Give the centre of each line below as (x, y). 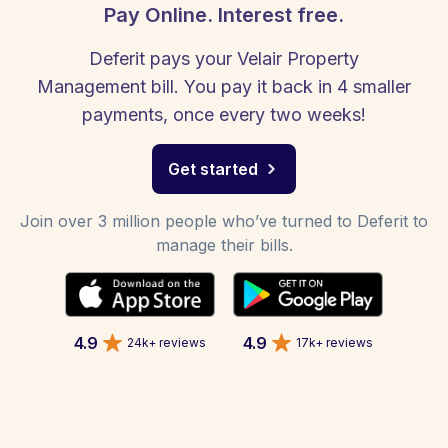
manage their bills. (224, 245)
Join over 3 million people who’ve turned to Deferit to (224, 221)
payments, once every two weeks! (224, 114)
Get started (213, 169)
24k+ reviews (166, 342)
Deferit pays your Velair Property (224, 58)
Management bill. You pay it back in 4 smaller (224, 86)
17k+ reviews (334, 342)
